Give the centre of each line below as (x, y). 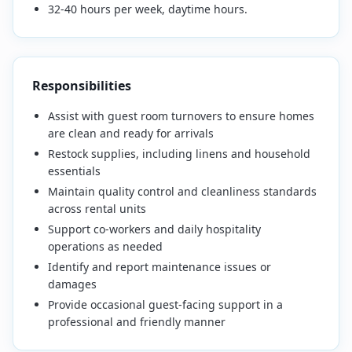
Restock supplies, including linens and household (179, 154)
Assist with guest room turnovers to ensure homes (181, 116)
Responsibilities (82, 86)
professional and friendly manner (137, 322)
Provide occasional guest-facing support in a (165, 304)
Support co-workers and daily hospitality (154, 229)
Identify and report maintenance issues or (159, 267)
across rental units (97, 209)
